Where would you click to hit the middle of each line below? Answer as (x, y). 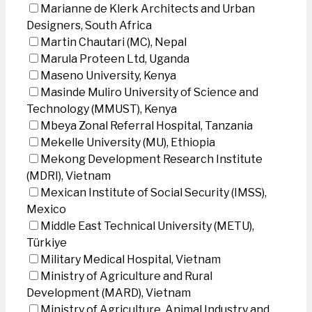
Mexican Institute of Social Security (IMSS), (154, 193)
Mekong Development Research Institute (151, 159)
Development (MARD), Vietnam (109, 293)
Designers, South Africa (89, 25)
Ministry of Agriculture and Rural (126, 276)
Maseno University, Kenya (108, 76)
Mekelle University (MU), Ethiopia (128, 142)
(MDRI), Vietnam (69, 176)
